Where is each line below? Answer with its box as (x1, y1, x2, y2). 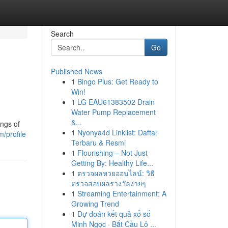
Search (50, 28, 74, 39)
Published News (50, 66, 102, 76)
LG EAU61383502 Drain (77, 97, 155, 107)
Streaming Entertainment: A (77, 188, 166, 198)
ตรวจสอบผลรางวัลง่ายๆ (71, 178, 146, 188)
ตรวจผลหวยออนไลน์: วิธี (77, 168, 155, 178)
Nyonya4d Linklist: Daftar (77, 127, 158, 137)
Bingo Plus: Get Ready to (77, 76, 158, 87)
